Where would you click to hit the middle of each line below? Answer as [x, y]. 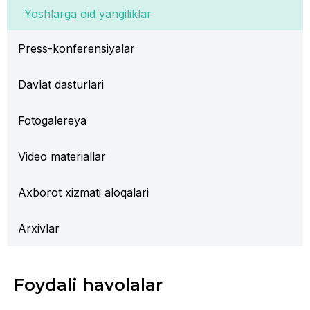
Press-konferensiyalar [76, 48]
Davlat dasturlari [61, 84]
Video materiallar [62, 156]
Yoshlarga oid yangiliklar [88, 14]
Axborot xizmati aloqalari [83, 192]
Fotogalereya [52, 120]
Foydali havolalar [88, 285]
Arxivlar [39, 228]
